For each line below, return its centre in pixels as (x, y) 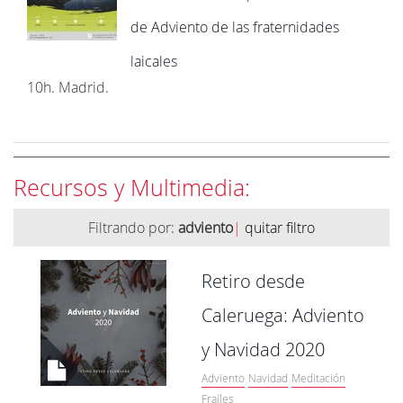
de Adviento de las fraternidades (235, 27)
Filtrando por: (133, 228)
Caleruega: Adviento (283, 315)
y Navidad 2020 (263, 349)
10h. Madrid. (68, 87)
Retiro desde (253, 281)
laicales (154, 61)
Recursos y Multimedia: (132, 188)
